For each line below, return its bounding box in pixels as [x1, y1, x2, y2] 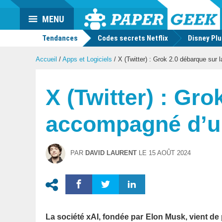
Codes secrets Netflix [98, 34, 168, 43]
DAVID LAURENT [85, 149, 137, 157]
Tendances [41, 34, 78, 43]
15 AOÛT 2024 [149, 149, 191, 157]
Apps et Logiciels [62, 55, 112, 63]
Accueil [36, 55, 57, 63]
